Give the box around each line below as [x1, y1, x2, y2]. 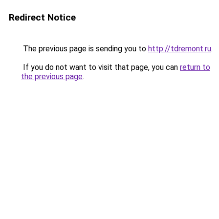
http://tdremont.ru [148, 44, 211, 53]
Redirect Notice [9, 12, 76, 23]
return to [180, 63, 210, 72]
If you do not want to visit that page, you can [21, 63, 180, 72]
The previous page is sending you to [21, 44, 148, 53]
